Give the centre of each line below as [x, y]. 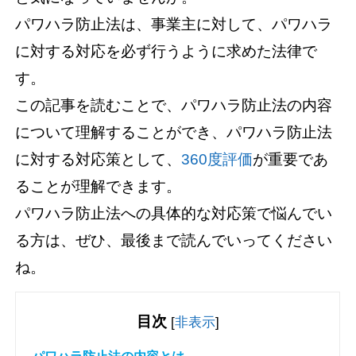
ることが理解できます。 [99, 186]
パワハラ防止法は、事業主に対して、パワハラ [174, 24]
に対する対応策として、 [99, 159]
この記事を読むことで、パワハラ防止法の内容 [174, 105]
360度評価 [217, 159]
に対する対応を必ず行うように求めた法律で [166, 51]
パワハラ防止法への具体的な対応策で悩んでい [174, 213]
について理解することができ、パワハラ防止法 [174, 132]
